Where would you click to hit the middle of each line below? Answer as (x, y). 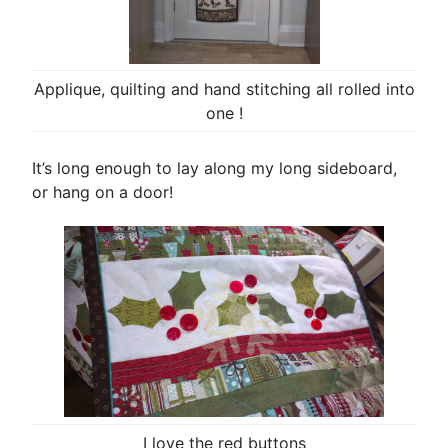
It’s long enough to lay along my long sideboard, (214, 167)
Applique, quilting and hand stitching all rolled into (224, 88)
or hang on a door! (102, 191)
